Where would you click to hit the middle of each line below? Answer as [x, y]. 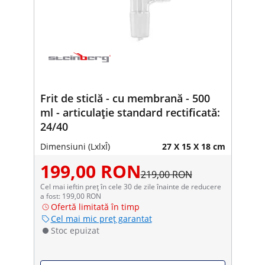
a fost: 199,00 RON [70, 196]
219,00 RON [166, 174]
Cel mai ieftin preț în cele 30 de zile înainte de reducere [130, 186]
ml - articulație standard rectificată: [130, 112]
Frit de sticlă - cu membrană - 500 [125, 98]
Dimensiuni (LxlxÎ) [75, 146]
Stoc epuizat [75, 230]
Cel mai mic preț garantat [101, 218]
